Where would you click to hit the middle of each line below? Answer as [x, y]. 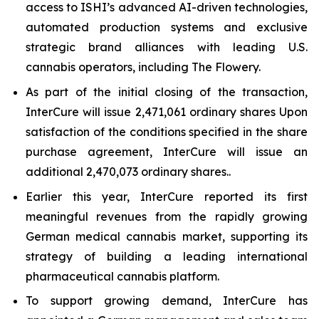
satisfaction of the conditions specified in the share [167, 131]
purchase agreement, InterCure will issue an [167, 151]
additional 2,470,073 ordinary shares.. [128, 171]
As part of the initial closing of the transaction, [167, 91]
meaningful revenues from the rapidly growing [167, 216]
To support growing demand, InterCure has [167, 301]
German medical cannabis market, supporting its [167, 236]
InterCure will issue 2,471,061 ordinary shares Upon [167, 111]
